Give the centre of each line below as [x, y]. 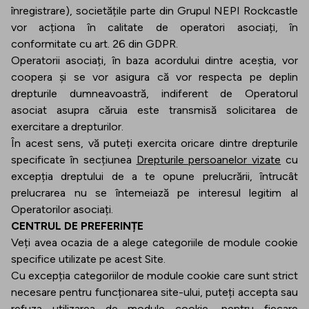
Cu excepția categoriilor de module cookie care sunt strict [154, 276]
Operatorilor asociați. [62, 209]
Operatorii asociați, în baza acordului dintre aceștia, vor [154, 60]
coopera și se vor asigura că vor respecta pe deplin [154, 77]
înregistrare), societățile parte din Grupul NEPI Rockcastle [154, 11]
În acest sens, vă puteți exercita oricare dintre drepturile [154, 143]
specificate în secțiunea [74, 160]
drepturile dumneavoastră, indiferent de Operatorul [154, 93]
